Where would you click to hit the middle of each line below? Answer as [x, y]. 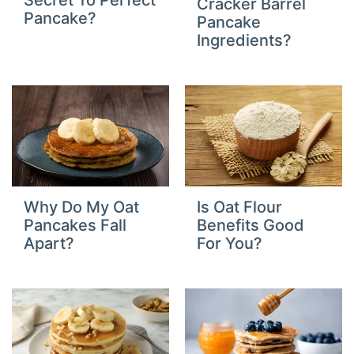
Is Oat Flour [239, 207]
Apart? [49, 243]
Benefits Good [250, 225]
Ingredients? [244, 41]
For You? [230, 243]
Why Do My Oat [82, 207]
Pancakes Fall [75, 225]
